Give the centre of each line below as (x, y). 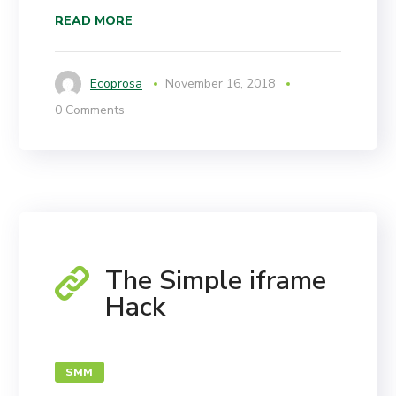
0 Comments (90, 110)
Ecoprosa (117, 84)
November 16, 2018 (221, 84)
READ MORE (94, 21)
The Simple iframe (216, 281)
